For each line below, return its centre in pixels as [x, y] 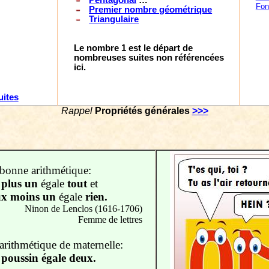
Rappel [78, 111]
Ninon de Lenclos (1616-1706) [83, 209]
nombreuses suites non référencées [149, 58]
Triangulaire [114, 19]
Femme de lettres [110, 219]
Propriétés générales [143, 111]
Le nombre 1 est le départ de [134, 48]
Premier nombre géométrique [151, 10]
